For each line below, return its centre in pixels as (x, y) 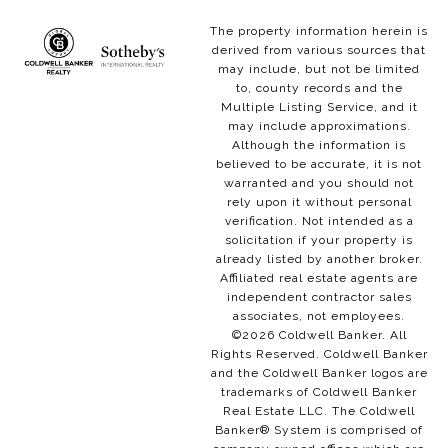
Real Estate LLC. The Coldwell (319, 410)
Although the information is (319, 144)
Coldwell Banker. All (340, 334)
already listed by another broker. (319, 258)
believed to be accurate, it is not (319, 163)
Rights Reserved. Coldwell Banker (319, 353)
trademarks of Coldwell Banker (319, 391)
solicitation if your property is (319, 239)
